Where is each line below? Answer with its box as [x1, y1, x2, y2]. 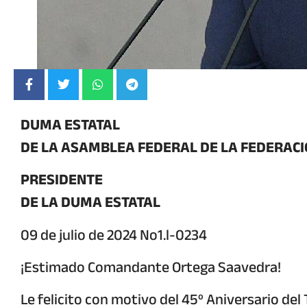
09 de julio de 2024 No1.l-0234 [21, 220, 207, 249]
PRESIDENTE [21, 165, 103, 195]
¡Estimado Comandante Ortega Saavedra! [21, 252, 281, 282]
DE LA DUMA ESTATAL [21, 188, 160, 217]
